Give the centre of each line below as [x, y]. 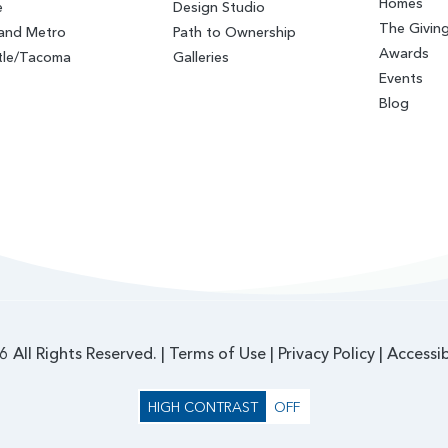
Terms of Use [217, 353]
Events [400, 77]
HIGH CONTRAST [203, 406]
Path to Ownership [234, 31]
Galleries [200, 56]
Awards [403, 52]
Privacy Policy [326, 353]
